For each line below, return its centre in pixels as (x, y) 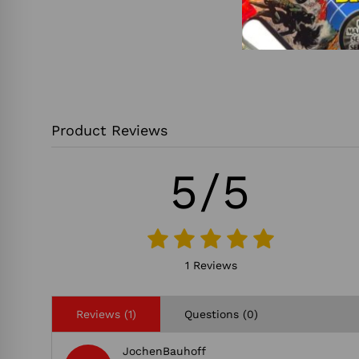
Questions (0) (221, 314)
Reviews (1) (106, 314)
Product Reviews (109, 130)
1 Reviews (211, 265)
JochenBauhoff (164, 351)
